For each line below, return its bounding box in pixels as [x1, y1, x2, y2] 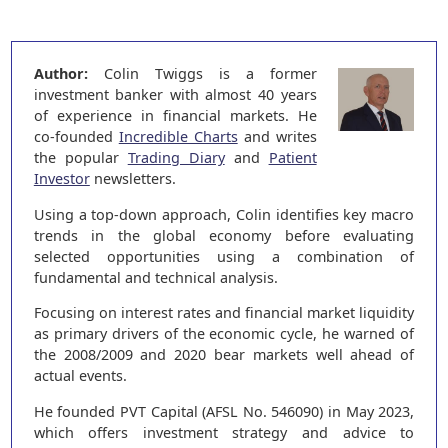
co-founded [33, 127, 119, 147]
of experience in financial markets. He [33, 106, 317, 126]
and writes [237, 127, 317, 147]
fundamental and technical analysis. [33, 267, 278, 287]
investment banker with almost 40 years [33, 85, 317, 105]
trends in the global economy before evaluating [33, 225, 415, 245]
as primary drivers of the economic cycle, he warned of [33, 324, 415, 344]
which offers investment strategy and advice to [33, 422, 415, 442]
